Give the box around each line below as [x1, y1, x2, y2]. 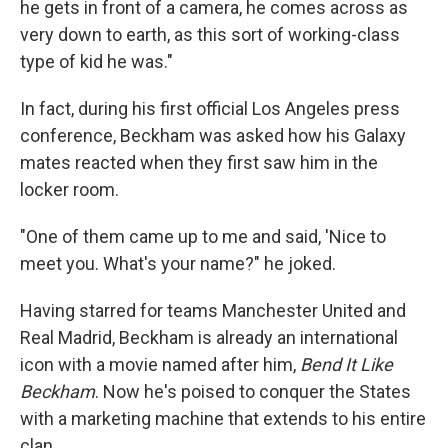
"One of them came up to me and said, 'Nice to [20, 225, 386, 247]
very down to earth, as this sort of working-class [20, 23, 400, 45]
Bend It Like [300, 353, 393, 375]
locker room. [20, 178, 119, 200]
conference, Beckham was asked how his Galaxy [20, 124, 406, 146]
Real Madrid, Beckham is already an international [20, 326, 398, 348]
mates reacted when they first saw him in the [20, 151, 378, 173]
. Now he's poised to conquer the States [95, 380, 411, 402]
